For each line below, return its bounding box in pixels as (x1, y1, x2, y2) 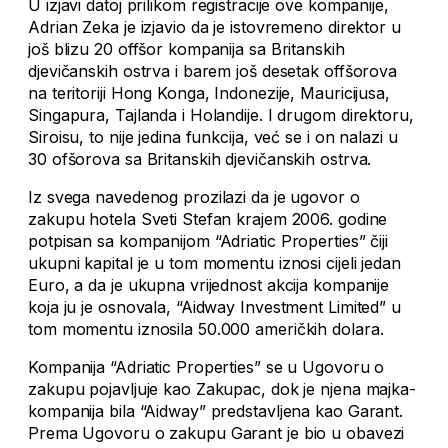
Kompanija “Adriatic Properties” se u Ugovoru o (28, 357, 385, 378)
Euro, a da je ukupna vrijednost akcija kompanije (28, 275, 390, 296)
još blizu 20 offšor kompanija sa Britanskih (28, 39, 345, 60)
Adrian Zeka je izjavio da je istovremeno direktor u (28, 17, 401, 38)
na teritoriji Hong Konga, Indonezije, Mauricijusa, (28, 83, 390, 104)
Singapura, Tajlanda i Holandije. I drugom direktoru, (28, 105, 414, 126)
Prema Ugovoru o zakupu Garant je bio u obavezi (28, 423, 405, 444)
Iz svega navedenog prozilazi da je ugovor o (28, 187, 360, 208)
